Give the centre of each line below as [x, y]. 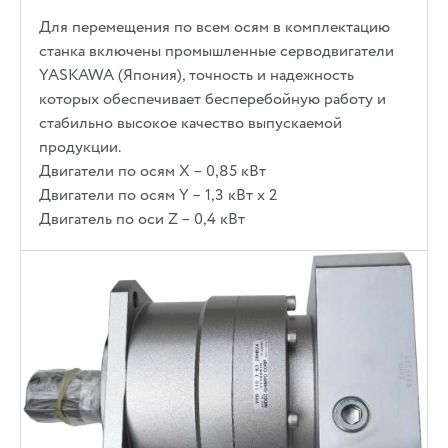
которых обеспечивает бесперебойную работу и [213, 99]
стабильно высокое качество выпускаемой [191, 123]
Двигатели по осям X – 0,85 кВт [153, 171]
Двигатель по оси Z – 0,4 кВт [142, 219]
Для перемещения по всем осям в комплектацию [215, 27]
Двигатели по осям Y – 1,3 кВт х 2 [158, 195]
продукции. [80, 147]
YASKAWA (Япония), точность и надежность [197, 75]
